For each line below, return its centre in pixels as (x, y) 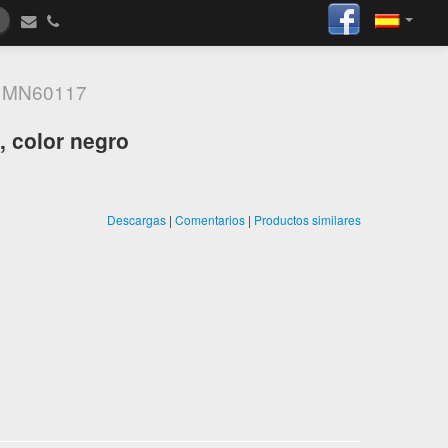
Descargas (136, 219)
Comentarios (210, 219)
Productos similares (307, 219)
